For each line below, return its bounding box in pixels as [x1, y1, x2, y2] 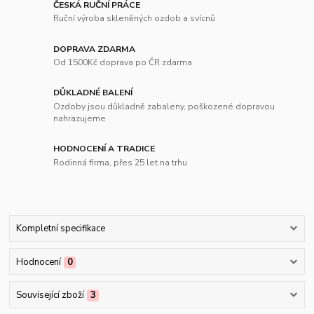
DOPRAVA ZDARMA [53, 43, 136, 55]
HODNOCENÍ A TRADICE [53, 143, 156, 155]
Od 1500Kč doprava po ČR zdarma [53, 57, 193, 69]
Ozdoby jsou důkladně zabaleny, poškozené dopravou [53, 101, 275, 113]
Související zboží [15, 288, 84, 301]
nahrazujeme [53, 113, 107, 125]
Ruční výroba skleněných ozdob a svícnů [53, 13, 216, 25]
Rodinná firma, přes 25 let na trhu [53, 156, 188, 168]
